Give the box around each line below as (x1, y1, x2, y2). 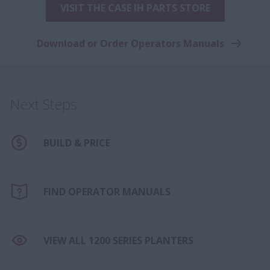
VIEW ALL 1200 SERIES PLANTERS (43, 233, 193, 247)
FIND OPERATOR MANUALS (43, 184, 171, 198)
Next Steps (10, 93, 77, 114)
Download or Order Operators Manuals (36, 36, 224, 50)
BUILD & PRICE (43, 136, 110, 149)
